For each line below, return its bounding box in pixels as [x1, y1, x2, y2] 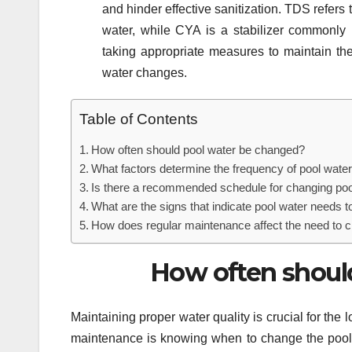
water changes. [102, 66, 187, 80]
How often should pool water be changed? [91, 143, 306, 157]
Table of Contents [79, 111, 198, 128]
